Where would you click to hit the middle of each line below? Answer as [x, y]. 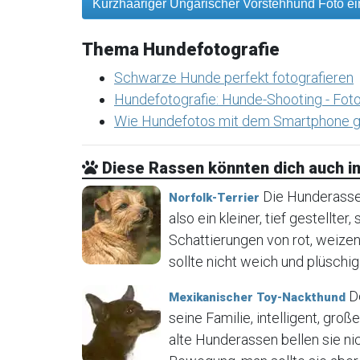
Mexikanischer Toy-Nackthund [257, 297]
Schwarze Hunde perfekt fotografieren [234, 77]
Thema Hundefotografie [181, 49]
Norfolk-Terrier [214, 197]
